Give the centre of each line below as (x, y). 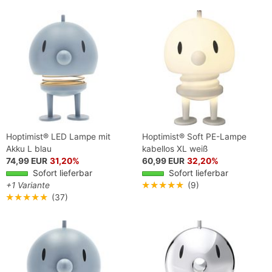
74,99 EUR (27, 161)
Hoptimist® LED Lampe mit (58, 136)
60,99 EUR (163, 161)
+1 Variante (28, 185)
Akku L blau (29, 148)
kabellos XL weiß (175, 148)
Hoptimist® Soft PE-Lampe (194, 136)
